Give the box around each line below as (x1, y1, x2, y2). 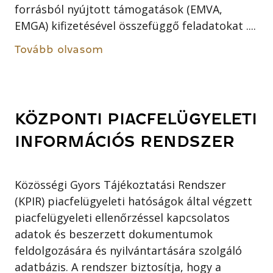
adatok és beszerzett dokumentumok (15, 226, 213, 241)
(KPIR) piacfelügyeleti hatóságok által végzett (15, 193, 253, 208)
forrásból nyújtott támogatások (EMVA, (15, 2, 223, 17)
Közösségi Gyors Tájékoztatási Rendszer (15, 177, 227, 192)
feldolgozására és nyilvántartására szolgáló (15, 243, 243, 258)
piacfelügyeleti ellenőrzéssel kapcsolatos (15, 210, 230, 225)
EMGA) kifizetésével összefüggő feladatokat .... (15, 18, 257, 34)
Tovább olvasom (15, 44, 104, 55)
